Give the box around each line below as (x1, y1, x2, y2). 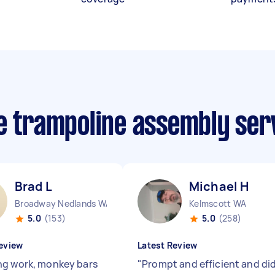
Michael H (189, 178, 249, 195)
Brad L (15, 178, 52, 195)
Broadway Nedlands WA (15, 198, 111, 209)
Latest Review (137, 239, 198, 251)
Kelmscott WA (189, 198, 246, 209)
